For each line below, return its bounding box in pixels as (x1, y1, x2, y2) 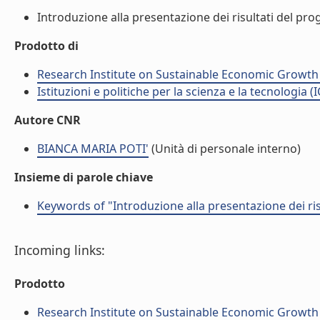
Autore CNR (14, 112, 81, 128)
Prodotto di (14, 38, 79, 54)
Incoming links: (14, 241, 105, 259)
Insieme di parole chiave (14, 169, 153, 185)
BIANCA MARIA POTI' (37, 141, 149, 156)
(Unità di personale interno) (149, 141, 301, 156)
